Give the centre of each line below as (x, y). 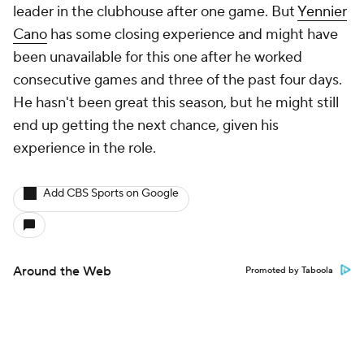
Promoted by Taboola (289, 270)
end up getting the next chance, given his (146, 125)
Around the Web (62, 271)
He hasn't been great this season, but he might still (176, 102)
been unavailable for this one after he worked (158, 57)
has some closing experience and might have (193, 34)
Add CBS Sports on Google (111, 193)
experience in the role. (86, 148)
